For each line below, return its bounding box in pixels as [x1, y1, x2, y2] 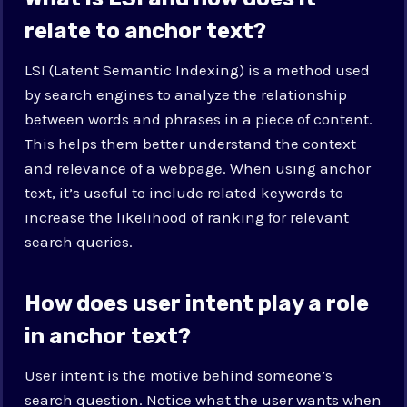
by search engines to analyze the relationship [25, 84, 348, 104]
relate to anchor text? [25, 17, 267, 44]
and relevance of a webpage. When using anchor [25, 158, 372, 177]
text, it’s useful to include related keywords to [25, 183, 344, 202]
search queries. [25, 232, 134, 251]
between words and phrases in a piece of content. [25, 109, 373, 128]
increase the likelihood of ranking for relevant [25, 207, 350, 226]
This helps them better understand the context [25, 134, 357, 153]
